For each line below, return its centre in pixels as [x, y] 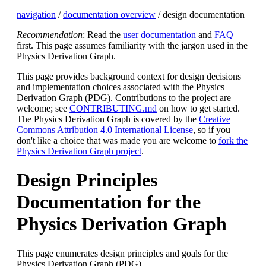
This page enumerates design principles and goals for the [122, 253]
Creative [215, 119]
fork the [233, 140]
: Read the [103, 35]
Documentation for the [109, 202]
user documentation [159, 35]
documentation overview [109, 15]
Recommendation [50, 35]
